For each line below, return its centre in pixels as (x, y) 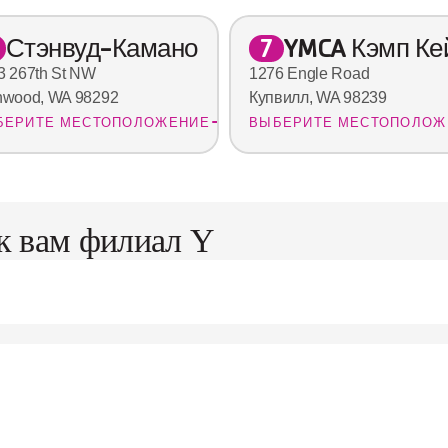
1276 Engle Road (309, 74)
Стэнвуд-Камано (101, 48)
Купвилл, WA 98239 (317, 98)
